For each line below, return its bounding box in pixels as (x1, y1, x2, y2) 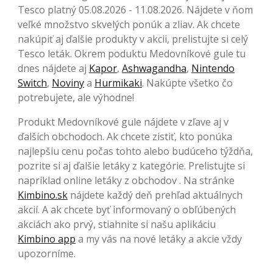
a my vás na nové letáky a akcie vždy (76, 232, 242, 246)
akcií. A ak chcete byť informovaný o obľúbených (18, 202, 236, 216)
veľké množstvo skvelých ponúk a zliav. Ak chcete (18, 17, 240, 31)
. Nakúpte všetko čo (142, 76, 233, 90)
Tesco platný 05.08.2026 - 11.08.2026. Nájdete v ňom (18, 2, 253, 16)
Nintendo (191, 61, 235, 75)
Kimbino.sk (18, 188, 68, 202)
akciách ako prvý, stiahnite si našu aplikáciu (18, 217, 216, 231)
